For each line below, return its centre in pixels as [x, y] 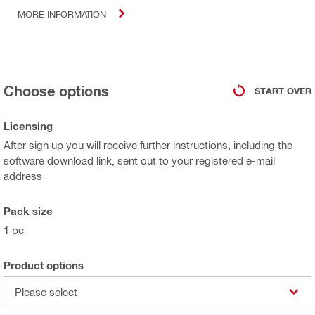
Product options [44, 265]
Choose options [56, 91]
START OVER [283, 90]
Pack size [28, 211]
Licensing [28, 126]
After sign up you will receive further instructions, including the [148, 145]
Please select [46, 292]
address [23, 176]
